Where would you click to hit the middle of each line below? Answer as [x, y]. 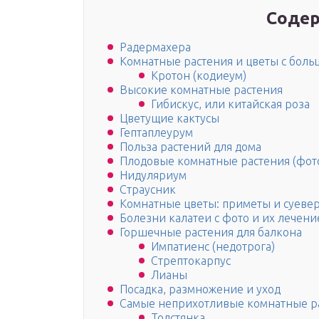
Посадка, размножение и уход [200, 289]
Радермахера [155, 47]
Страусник [148, 190]
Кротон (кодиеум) [199, 76]
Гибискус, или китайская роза [230, 104]
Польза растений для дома [190, 147]
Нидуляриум [153, 176]
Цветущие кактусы [169, 119]
